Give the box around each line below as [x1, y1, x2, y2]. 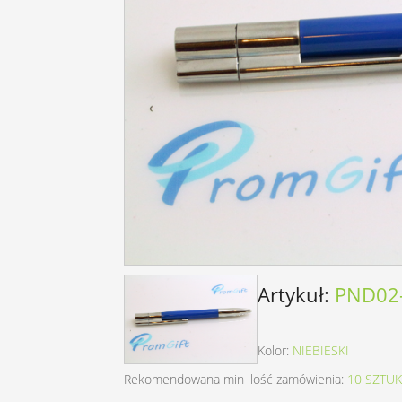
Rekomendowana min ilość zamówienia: [123, 371, 347, 389]
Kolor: [257, 342, 293, 360]
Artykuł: [257, 281, 335, 309]
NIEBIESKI [292, 342, 349, 360]
